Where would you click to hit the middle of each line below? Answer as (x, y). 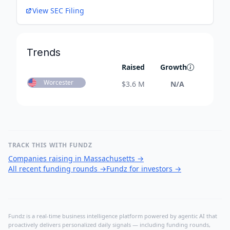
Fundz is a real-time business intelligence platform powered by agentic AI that (113, 216)
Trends (44, 53)
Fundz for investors (139, 169)
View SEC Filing (58, 11)
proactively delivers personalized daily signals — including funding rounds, (109, 225)
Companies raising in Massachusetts (72, 159)
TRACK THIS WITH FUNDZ (50, 145)
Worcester (59, 83)
